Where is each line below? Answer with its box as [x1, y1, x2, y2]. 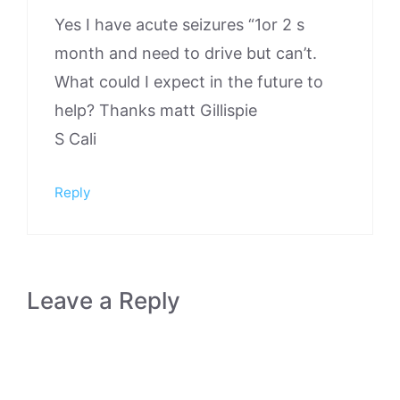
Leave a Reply [27, 287, 180, 314]
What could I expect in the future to [54, 72, 323, 91]
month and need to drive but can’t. [54, 44, 317, 62]
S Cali [54, 129, 96, 148]
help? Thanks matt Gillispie [54, 101, 257, 120]
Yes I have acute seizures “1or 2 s [54, 15, 304, 34]
